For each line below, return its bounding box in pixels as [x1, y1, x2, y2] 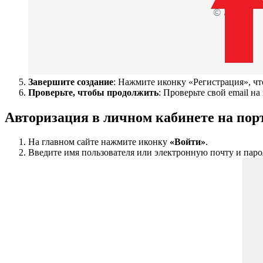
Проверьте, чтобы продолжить [28, 87, 159, 97]
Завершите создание [28, 76, 113, 87]
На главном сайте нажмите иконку [28, 137, 170, 147]
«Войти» [170, 137, 205, 147]
